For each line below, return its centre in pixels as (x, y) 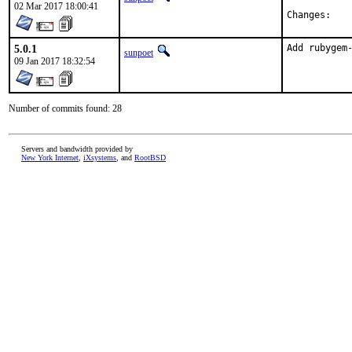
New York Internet (50, 158)
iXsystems (100, 158)
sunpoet (139, 53)
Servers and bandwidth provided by (77, 149)
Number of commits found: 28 (65, 108)
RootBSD (150, 158)
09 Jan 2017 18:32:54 (55, 61)
